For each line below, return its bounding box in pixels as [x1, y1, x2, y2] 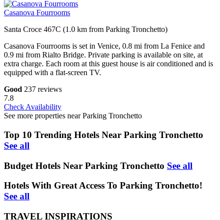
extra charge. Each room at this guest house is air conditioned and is [4, 59, 213, 68]
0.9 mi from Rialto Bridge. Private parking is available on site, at [4, 51, 203, 59]
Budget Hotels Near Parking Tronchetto [4, 160, 165, 171]
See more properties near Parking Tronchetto [4, 111, 142, 120]
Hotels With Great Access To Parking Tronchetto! [4, 180, 202, 191]
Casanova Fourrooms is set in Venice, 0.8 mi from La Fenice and [4, 42, 205, 51]
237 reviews [24, 85, 62, 94]
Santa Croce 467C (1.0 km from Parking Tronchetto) [4, 25, 167, 34]
